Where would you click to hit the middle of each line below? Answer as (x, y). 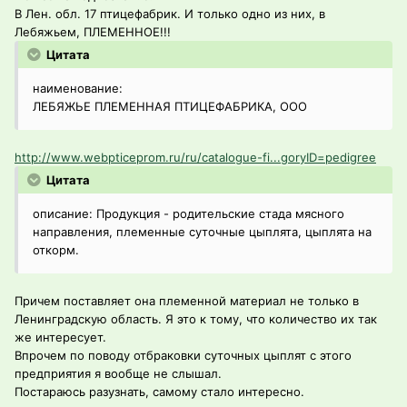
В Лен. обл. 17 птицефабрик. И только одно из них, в (170, 14)
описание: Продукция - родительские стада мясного (189, 214)
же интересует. (60, 338)
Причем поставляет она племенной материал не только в (187, 301)
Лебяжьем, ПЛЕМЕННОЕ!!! (93, 32)
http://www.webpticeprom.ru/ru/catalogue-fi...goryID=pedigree (195, 158)
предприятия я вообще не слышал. (118, 374)
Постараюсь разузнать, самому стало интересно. (159, 392)
